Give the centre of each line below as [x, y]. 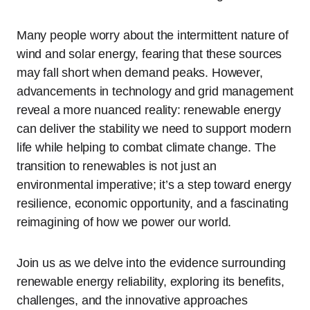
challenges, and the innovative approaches [132, 300]
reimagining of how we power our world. [124, 222]
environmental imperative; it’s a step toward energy [154, 185]
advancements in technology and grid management [155, 91]
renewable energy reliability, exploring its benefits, [151, 282]
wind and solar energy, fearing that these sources [149, 54]
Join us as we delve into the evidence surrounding [152, 263]
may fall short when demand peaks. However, [140, 73]
